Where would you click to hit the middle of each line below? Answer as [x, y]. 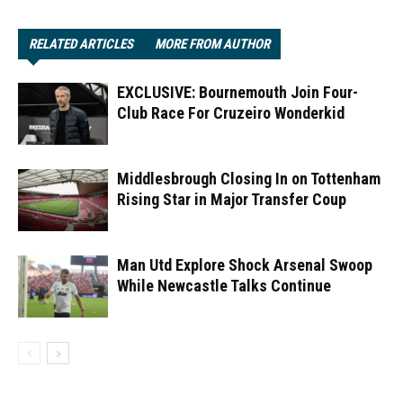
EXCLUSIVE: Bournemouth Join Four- [237, 92]
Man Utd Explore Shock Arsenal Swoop [245, 265]
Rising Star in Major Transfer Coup [232, 199]
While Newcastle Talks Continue [224, 286]
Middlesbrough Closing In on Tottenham [249, 179]
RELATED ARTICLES [81, 44]
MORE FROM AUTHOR [212, 44]
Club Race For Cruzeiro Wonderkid [231, 113]
